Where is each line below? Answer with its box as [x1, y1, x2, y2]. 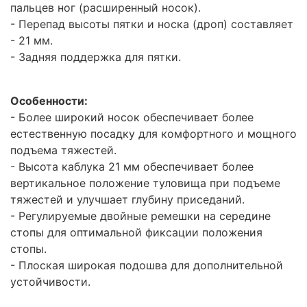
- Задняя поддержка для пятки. [10, 50, 184, 64]
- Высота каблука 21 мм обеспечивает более [10, 160, 254, 174]
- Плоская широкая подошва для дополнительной [10, 258, 283, 273]
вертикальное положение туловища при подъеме [10, 176, 280, 191]
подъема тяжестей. [10, 143, 116, 158]
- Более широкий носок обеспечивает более [10, 110, 254, 125]
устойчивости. [10, 275, 90, 289]
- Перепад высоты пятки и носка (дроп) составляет [10, 17, 293, 32]
